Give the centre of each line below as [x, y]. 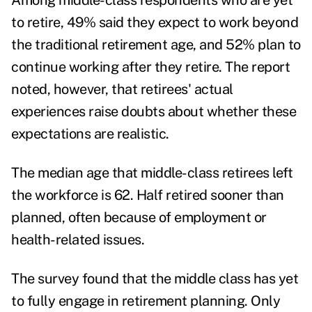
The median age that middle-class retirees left [152, 173]
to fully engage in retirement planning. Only [146, 301]
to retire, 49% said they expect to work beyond [155, 23]
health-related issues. [78, 240]
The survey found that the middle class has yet [155, 279]
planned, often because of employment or [139, 218]
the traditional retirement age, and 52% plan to [156, 45]
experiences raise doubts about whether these [154, 112]
